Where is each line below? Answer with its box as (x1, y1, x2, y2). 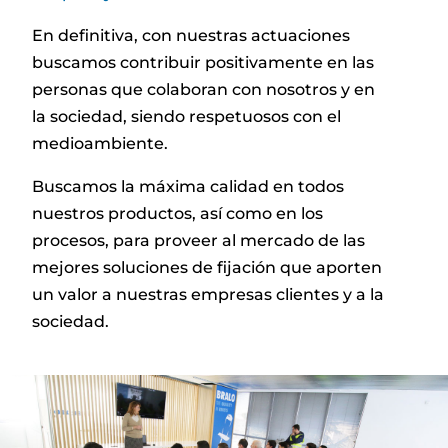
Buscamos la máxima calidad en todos (32, 176, 345, 196)
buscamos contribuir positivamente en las (32, 52, 375, 72)
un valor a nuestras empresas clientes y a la (32, 284, 385, 304)
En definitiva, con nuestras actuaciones (32, 25, 351, 45)
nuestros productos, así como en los (32, 203, 324, 223)
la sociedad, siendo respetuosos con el (32, 106, 342, 126)
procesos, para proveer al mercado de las (32, 230, 366, 250)
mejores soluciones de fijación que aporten (32, 257, 383, 277)
